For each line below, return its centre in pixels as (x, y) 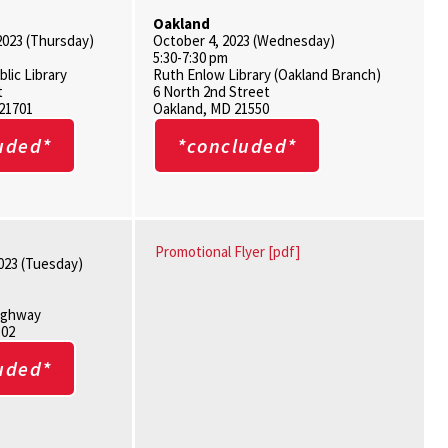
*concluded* (237, 145)
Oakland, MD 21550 (211, 108)
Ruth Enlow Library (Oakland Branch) (267, 74)
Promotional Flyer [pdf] (228, 251)
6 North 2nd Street (212, 91)
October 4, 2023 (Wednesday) (244, 40)
